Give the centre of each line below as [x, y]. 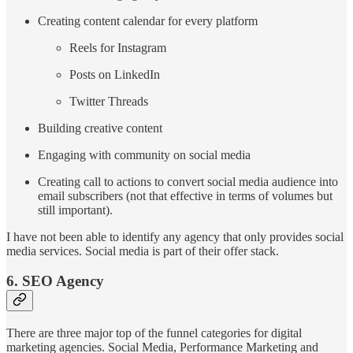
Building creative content [100, 128]
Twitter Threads [109, 101]
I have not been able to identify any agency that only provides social [175, 236]
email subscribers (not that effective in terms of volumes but [185, 195]
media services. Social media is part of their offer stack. [143, 251]
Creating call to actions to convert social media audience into [188, 181]
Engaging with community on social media [144, 154]
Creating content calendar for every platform [148, 20]
